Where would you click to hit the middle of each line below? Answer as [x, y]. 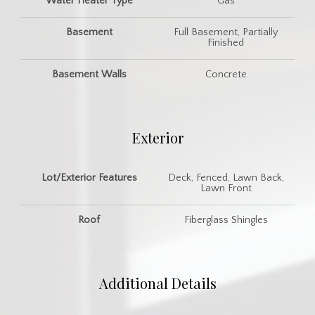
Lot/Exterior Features [89, 178]
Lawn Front [226, 188]
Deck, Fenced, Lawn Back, [226, 178]
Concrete [226, 74]
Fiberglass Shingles [226, 220]
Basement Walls [89, 74]
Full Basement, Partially [226, 32]
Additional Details [157, 283]
